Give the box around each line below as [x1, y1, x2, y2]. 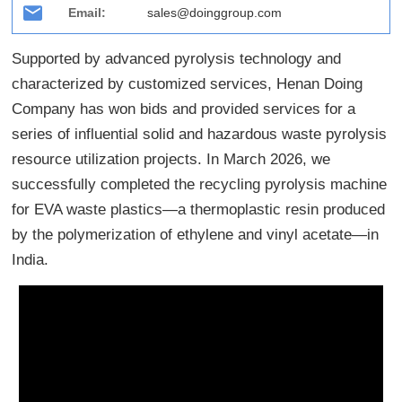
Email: [68, 5, 107, 21]
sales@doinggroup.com [147, 5, 283, 21]
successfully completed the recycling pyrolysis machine [12, 176, 388, 194]
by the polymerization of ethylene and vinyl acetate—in [12, 226, 380, 244]
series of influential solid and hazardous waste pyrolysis [12, 126, 388, 144]
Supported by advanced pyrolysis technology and [12, 50, 342, 68]
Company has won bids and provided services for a [12, 100, 356, 118]
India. [12, 251, 49, 269]
